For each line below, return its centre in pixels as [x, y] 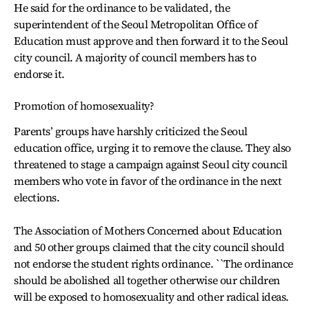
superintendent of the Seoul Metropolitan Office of [136, 24]
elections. [37, 197]
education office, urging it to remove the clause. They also [152, 148]
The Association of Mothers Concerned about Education [148, 230]
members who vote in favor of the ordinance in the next [148, 181]
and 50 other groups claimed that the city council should [149, 247]
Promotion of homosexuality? [84, 106]
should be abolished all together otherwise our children [147, 280]
